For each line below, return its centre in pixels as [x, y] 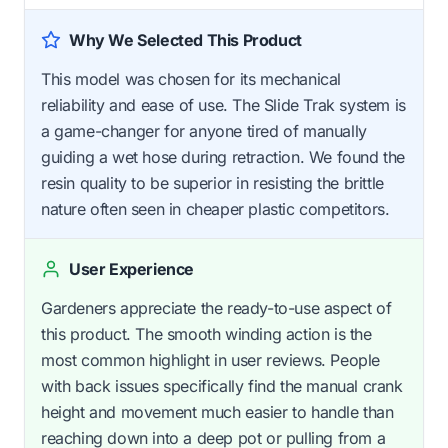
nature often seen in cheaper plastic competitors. [215, 208]
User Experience [131, 268]
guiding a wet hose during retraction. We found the [223, 156]
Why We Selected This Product [185, 39]
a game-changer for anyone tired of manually [204, 130]
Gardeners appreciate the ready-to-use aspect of [216, 307]
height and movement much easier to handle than [217, 411]
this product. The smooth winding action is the [206, 333]
